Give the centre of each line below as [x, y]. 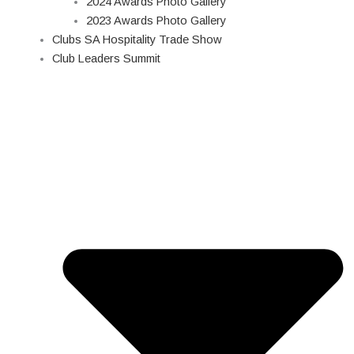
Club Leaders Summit [106, 58]
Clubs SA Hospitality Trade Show [137, 39]
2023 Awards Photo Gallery [156, 20]
